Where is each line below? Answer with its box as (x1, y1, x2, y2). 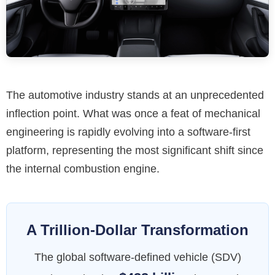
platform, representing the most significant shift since (6, 144, 263, 157)
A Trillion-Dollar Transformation (26, 222, 249, 239)
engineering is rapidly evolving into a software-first (6, 126, 250, 139)
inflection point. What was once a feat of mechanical (6, 107, 260, 120)
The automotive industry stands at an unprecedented (6, 89, 264, 102)
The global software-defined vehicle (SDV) (34, 251, 241, 264)
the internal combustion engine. (6, 163, 160, 176)
